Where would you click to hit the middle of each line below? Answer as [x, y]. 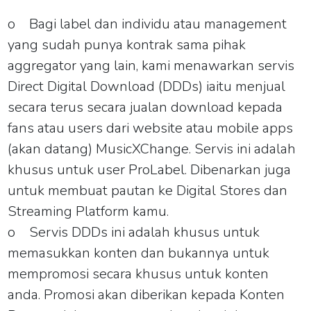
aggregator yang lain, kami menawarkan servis [151, 65]
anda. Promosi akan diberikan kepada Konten [146, 294]
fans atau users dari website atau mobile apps [151, 128]
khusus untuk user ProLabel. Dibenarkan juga [150, 169]
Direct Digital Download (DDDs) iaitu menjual [147, 86]
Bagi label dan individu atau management [158, 24]
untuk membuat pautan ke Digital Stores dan [148, 190]
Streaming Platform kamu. [89, 211]
